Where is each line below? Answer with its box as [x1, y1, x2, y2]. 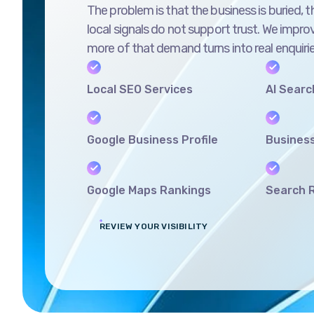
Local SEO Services [87, 63, 193, 77]
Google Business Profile [87, 114, 218, 128]
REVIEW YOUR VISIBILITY [100, 203, 208, 213]
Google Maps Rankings [87, 164, 211, 178]
